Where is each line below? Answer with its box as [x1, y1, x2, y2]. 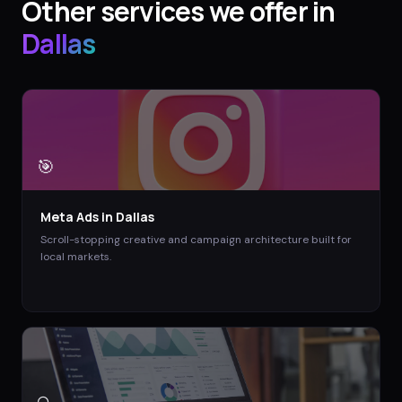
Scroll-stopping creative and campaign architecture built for [40, 232, 352, 248]
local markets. [40, 249, 111, 265]
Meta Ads [40, 208, 99, 226]
